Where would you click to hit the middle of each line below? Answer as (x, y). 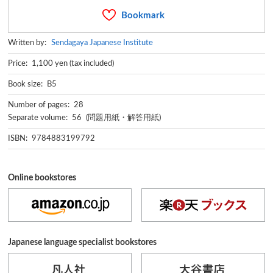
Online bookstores (42, 178)
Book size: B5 (33, 84)
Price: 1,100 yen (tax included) (61, 63)
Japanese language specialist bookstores (83, 242)
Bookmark (143, 15)
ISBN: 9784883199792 (52, 138)
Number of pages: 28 (46, 105)
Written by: (30, 42)
